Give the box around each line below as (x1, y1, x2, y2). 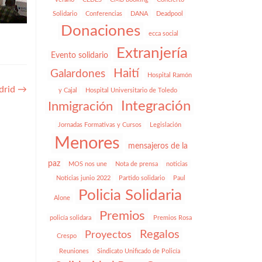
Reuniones (58, 248, 89, 254)
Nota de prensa (115, 161, 158, 167)
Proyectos (84, 230, 132, 240)
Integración (121, 99, 191, 113)
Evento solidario (51, 51, 108, 60)
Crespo (56, 233, 77, 239)
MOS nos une (68, 161, 107, 167)
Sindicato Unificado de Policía (96, 248, 180, 254)
